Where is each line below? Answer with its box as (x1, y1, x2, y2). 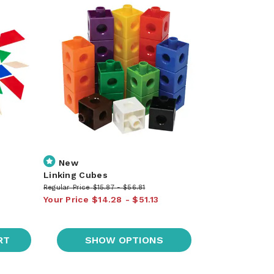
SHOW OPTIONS (85, 234, 164, 246)
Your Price (43, 194, 89, 204)
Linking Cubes (43, 169, 108, 180)
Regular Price (43, 183, 91, 191)
